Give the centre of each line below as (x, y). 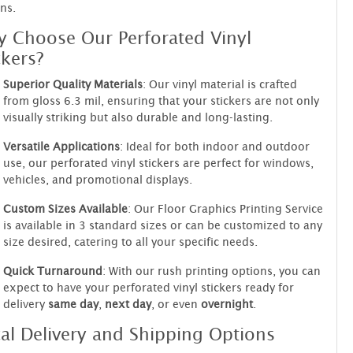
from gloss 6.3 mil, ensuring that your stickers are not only (161, 100)
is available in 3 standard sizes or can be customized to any (162, 225)
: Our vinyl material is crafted (219, 84)
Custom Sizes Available (65, 208)
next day (128, 303)
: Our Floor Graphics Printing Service (225, 208)
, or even (176, 303)
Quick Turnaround (52, 270)
